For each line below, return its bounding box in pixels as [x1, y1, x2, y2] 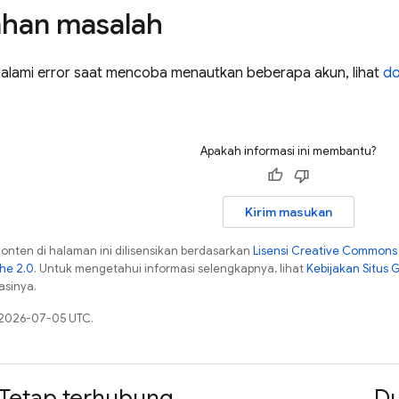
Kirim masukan [244, 204, 332, 220]
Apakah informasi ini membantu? [200, 143, 376, 159]
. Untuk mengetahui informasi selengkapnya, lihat [34, 261, 306, 276]
